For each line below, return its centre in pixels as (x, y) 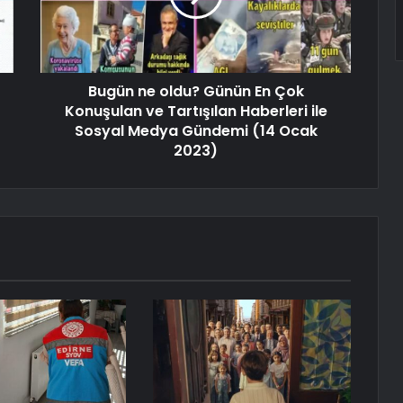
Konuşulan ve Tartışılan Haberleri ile (196, 112)
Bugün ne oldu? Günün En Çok (196, 92)
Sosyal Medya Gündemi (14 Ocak (196, 131)
